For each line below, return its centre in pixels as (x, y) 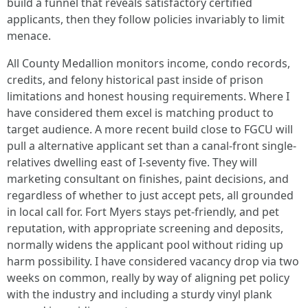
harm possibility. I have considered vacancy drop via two (153, 261)
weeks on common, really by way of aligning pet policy (148, 278)
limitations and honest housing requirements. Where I (148, 96)
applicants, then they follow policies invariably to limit (146, 19)
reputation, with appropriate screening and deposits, (145, 228)
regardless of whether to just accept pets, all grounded (150, 195)
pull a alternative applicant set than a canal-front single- (152, 146)
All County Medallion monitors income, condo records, (148, 63)
